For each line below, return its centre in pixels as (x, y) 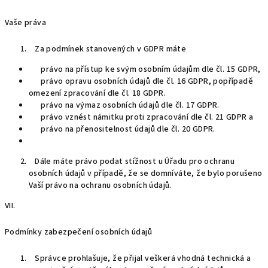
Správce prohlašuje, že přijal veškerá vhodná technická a (140, 258)
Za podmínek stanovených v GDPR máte (109, 49)
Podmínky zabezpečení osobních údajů (78, 232)
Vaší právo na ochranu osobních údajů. (100, 185)
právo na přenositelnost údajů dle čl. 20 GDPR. (123, 129)
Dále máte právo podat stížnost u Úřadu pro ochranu (132, 162)
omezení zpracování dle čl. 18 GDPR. (98, 93)
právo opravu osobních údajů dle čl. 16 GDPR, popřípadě (141, 81)
